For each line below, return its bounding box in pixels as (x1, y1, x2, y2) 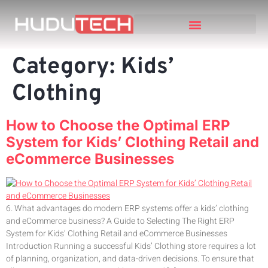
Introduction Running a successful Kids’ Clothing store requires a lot (6, 239, 256, 252)
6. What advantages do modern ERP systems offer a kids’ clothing (6, 202, 249, 215)
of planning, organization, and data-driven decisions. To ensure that (6, 252, 254, 265)
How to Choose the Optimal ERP (6, 116, 230, 134)
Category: (12, 52, 121, 82)
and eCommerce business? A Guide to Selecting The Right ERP (6, 214, 234, 227)
